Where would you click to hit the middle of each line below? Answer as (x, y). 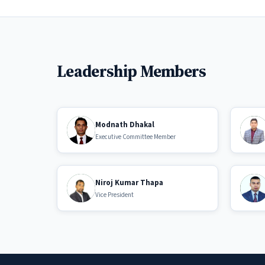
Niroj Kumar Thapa (129, 182)
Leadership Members (132, 71)
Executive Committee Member (135, 137)
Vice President (114, 195)
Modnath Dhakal (125, 125)
